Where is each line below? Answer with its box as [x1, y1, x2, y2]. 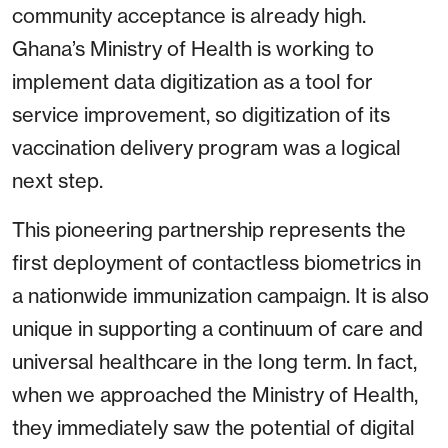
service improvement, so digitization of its [12, 102, 390, 128]
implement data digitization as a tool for [12, 69, 373, 95]
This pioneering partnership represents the [12, 217, 406, 243]
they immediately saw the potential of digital [12, 415, 415, 441]
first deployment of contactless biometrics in [12, 250, 421, 276]
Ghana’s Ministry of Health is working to [12, 36, 374, 62]
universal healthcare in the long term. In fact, [12, 349, 417, 375]
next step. [12, 168, 103, 194]
